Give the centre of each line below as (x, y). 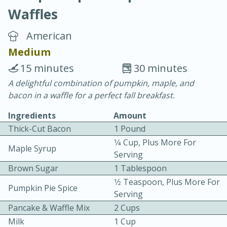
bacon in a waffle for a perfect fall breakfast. (91, 96)
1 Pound (130, 129)
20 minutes (46, 81)
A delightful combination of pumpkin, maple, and (101, 83)
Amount (130, 116)
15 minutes (47, 68)
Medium (29, 52)
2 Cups (127, 208)
